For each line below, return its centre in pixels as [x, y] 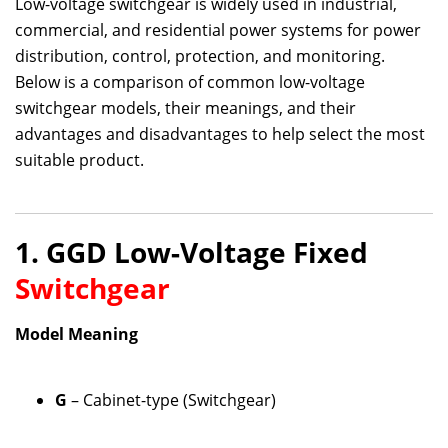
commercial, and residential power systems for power [218, 29]
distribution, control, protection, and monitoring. [200, 55]
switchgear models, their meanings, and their [185, 107]
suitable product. [79, 159]
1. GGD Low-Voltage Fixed [191, 251]
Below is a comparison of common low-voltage [190, 81]
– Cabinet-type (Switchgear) [171, 399]
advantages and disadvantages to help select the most [220, 133]
